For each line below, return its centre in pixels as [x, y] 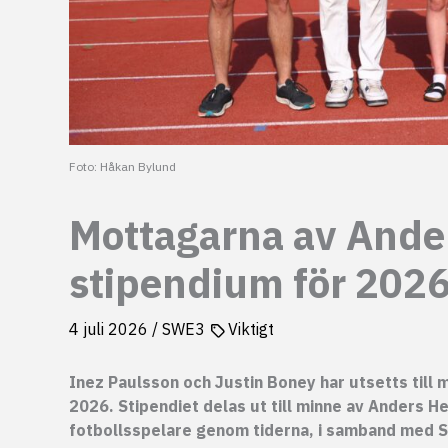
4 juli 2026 [110, 329]
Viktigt [251, 329]
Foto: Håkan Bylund [122, 167]
